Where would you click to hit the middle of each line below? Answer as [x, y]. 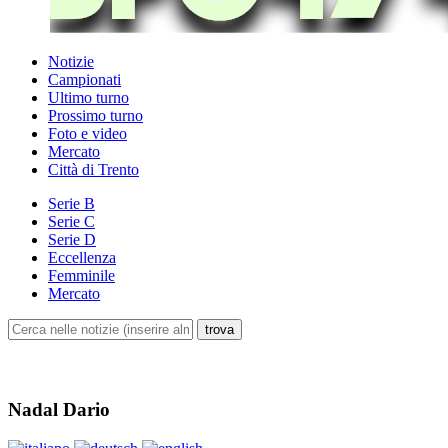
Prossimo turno [95, 116]
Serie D [72, 240]
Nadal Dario [59, 409]
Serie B [71, 204]
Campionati [84, 80]
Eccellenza [82, 258]
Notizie [71, 62]
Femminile [81, 276]
